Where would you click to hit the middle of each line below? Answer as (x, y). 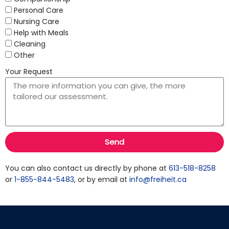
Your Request (29, 71)
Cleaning (30, 44)
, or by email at (102, 179)
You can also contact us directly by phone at (87, 168)
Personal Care (39, 10)
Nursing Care (37, 21)
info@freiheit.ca (158, 179)
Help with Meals (41, 32)
